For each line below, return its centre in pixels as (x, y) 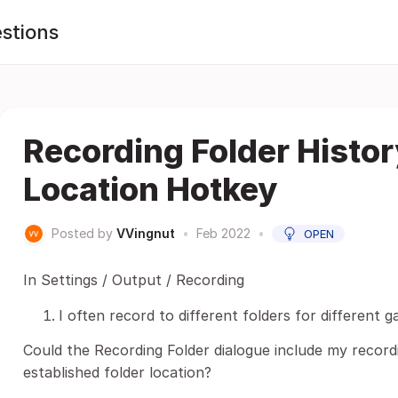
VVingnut (146, 233)
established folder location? (117, 372)
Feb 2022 (223, 233)
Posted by (82, 233)
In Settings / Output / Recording (134, 280)
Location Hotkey (150, 189)
